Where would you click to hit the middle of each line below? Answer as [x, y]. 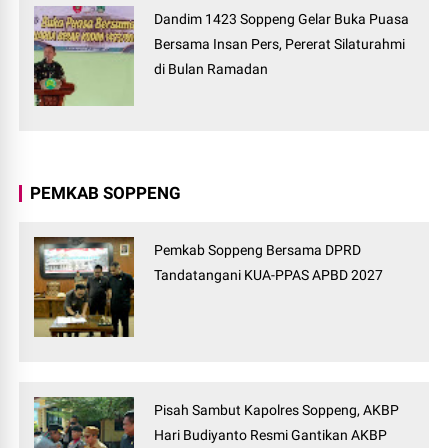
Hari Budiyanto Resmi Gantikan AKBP [271, 435]
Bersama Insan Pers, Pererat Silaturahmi [280, 44]
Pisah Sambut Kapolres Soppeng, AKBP [277, 410]
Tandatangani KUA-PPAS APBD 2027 [269, 275]
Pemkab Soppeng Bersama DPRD [258, 250]
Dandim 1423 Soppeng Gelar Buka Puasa [282, 19]
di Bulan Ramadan [211, 69]
